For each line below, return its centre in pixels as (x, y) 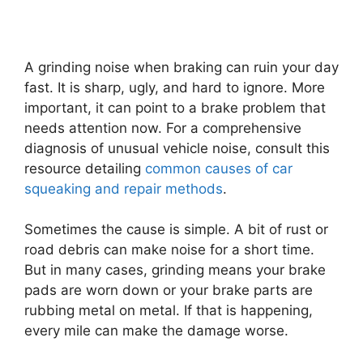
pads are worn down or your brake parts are (169, 290)
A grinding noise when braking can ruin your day (181, 67)
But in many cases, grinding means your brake (175, 270)
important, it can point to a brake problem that (175, 107)
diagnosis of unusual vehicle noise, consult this (177, 148)
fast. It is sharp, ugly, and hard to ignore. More (175, 87)
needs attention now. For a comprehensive (163, 128)
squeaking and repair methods (124, 188)
